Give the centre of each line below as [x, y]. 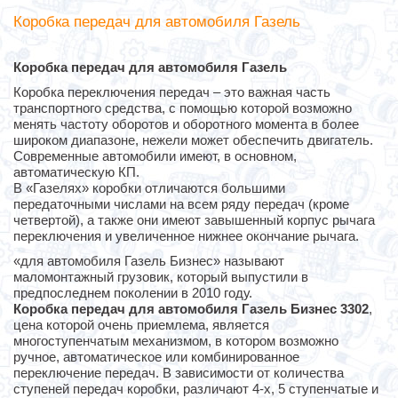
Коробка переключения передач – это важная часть [172, 92]
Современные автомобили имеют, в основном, [155, 156]
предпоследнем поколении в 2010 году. [133, 293]
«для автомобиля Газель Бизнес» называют [149, 261]
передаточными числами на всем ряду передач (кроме [181, 204]
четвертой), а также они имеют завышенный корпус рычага [194, 220]
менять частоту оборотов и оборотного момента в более [186, 124]
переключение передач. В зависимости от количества [179, 373]
